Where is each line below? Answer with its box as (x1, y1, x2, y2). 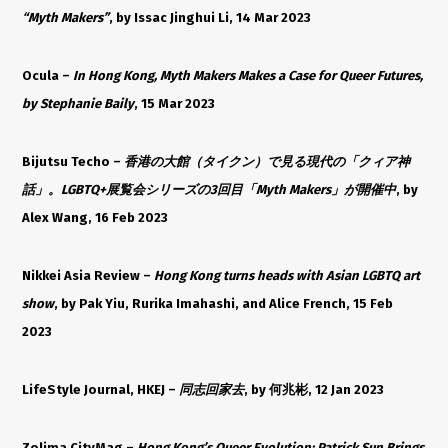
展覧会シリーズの (106, 181, 211, 197)
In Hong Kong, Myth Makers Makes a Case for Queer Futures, (73, 67, 424, 83)
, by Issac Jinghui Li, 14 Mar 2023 (109, 9, 312, 25)
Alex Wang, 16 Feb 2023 (22, 209, 169, 225)
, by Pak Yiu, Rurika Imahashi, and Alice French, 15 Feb (54, 295, 394, 311)
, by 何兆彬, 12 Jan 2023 (244, 381, 385, 397)
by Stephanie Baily (22, 95, 135, 111)
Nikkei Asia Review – (22, 267, 155, 283)
